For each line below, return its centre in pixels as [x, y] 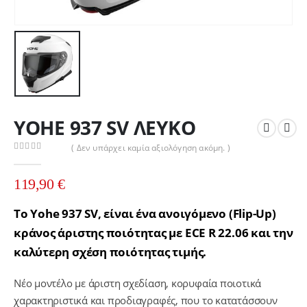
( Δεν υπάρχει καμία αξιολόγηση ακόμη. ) [151, 147]
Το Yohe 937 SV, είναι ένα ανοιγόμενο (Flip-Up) [145, 214]
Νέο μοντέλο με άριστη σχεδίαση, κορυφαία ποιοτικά [138, 283]
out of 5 [37, 159]
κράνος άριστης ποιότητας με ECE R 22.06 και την [153, 233]
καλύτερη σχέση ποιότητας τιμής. [110, 252]
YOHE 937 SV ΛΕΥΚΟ [105, 128]
